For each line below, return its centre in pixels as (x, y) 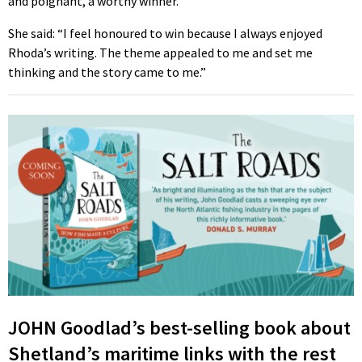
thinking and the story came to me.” (107, 72)
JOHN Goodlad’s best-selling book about (179, 327)
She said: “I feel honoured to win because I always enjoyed (165, 33)
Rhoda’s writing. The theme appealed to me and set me (160, 52)
